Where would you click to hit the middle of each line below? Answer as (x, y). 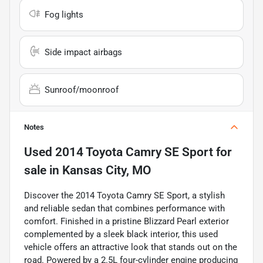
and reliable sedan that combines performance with (124, 208)
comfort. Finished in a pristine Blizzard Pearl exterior (127, 221)
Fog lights (64, 14)
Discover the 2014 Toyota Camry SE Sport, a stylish (124, 195)
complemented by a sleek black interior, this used (121, 234)
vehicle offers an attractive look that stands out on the (131, 247)
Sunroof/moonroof (82, 90)
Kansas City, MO (107, 170)
